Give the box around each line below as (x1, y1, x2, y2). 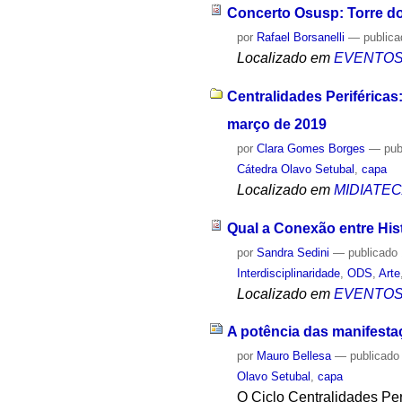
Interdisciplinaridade (237, 266, 341, 280)
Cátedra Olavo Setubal (237, 162, 355, 176)
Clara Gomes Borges (257, 141, 366, 155)
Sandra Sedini (257, 245, 330, 259)
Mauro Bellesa (257, 349, 332, 363)
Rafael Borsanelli (257, 31, 345, 45)
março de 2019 (226, 116, 327, 132)
